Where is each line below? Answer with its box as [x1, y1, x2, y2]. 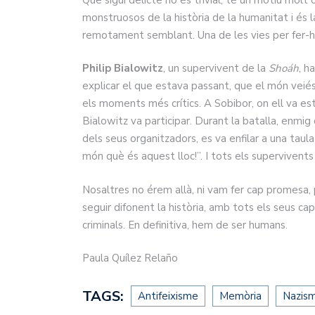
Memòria [219, 288, 262, 303]
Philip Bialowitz [82, 61, 163, 76]
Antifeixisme [138, 288, 198, 303]
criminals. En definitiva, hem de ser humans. [82, 217, 290, 232]
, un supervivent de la [163, 61, 269, 76]
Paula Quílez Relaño [82, 251, 178, 266]
